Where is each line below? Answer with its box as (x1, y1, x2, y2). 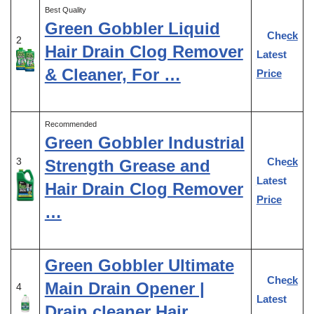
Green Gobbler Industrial (44, 132, 245, 152)
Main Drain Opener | (44, 278, 205, 298)
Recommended (44, 119, 97, 128)
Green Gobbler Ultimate (44, 255, 234, 275)
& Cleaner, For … (44, 64, 181, 84)
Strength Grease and (44, 156, 210, 175)
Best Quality (44, 5, 86, 14)
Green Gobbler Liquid (44, 18, 220, 38)
